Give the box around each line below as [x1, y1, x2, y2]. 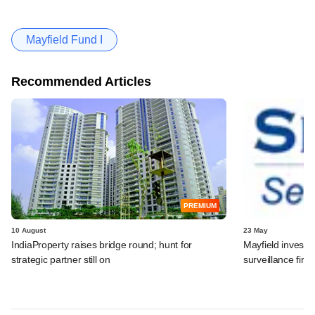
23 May [243, 226, 268, 234]
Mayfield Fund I [26, 33, 103, 46]
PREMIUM [184, 201, 217, 210]
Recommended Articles [11, 74, 151, 89]
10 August [11, 226, 46, 234]
